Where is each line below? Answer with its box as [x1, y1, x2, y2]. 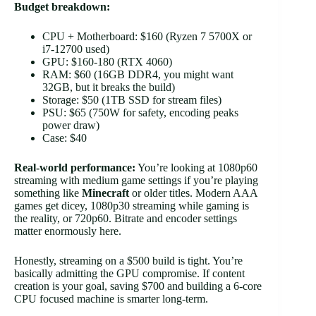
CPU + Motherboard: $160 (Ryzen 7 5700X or [42, 30, 252, 42]
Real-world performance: [14, 161, 135, 174]
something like [14, 186, 82, 199]
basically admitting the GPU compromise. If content [14, 267, 245, 279]
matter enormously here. [14, 224, 121, 237]
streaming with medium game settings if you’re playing [14, 174, 258, 186]
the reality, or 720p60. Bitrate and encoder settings [14, 212, 237, 224]
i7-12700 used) [42, 42, 109, 55]
